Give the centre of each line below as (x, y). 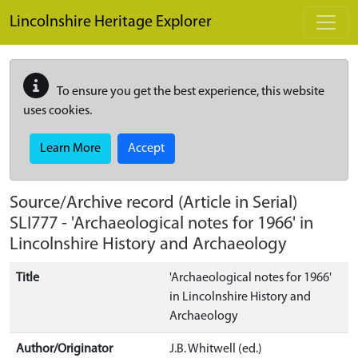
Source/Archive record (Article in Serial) (153, 203)
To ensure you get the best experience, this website (190, 92)
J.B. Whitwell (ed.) (216, 349)
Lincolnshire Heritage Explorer (111, 22)
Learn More (70, 149)
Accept (146, 149)
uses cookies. (58, 111)
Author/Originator (64, 349)
